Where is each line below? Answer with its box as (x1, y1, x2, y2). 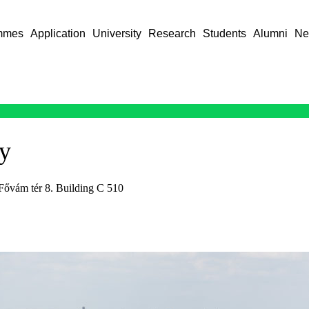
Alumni (253, 28, 288, 39)
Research (148, 28, 197, 39)
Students (203, 28, 247, 39)
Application (30, 28, 86, 39)
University (92, 28, 142, 39)
